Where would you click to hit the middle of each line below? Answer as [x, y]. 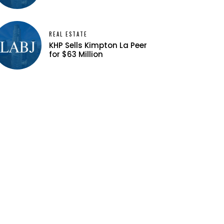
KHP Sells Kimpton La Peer [98, 45]
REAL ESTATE [68, 34]
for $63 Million [76, 54]
